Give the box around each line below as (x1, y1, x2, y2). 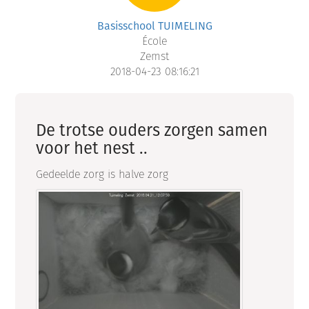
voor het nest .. (36, 136, 148, 160)
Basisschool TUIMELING (97, 18, 212, 34)
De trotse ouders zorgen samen (36, 118, 268, 142)
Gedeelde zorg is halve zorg (36, 166, 172, 183)
